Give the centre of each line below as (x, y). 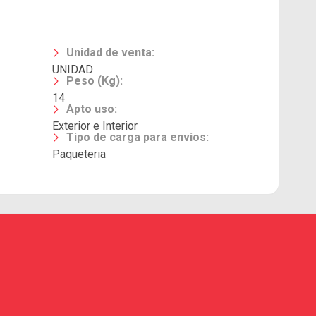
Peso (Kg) (93, 81)
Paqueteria (79, 154)
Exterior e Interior (95, 126)
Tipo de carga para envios (136, 137)
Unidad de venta (109, 53)
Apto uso (90, 109)
